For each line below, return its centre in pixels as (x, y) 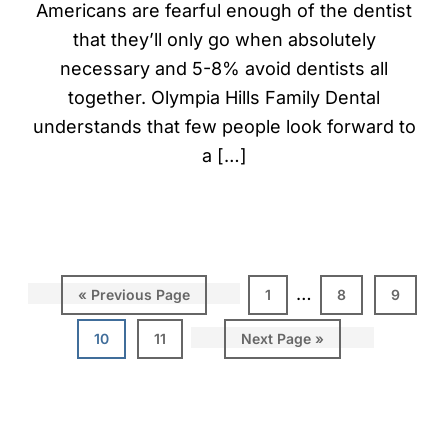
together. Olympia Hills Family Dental (224, 98)
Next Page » (282, 338)
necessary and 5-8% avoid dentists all (224, 69)
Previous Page (140, 294)
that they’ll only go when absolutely (224, 40)
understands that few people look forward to (224, 127)
